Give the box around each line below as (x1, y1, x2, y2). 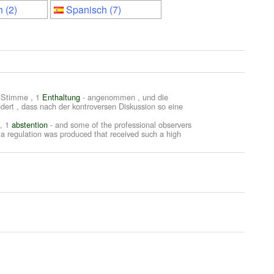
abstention (9, 119, 50, 130)
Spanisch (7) (66, 2, 121, 17)
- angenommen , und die (83, 91, 168, 103)
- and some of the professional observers (50, 119, 191, 130)
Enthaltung (40, 91, 83, 103)
